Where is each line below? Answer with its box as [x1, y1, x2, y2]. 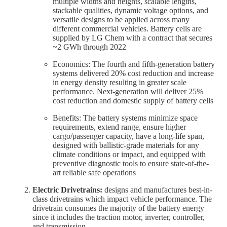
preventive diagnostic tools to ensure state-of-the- [53, 159, 209, 168]
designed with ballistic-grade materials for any [53, 140, 199, 149]
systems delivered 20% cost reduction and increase [53, 68, 214, 78]
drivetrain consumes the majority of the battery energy [32, 203, 204, 212]
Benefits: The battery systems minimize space [53, 113, 198, 122]
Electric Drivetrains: [32, 185, 104, 194]
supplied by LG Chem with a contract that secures [53, 33, 212, 42]
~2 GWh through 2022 [53, 42, 126, 51]
